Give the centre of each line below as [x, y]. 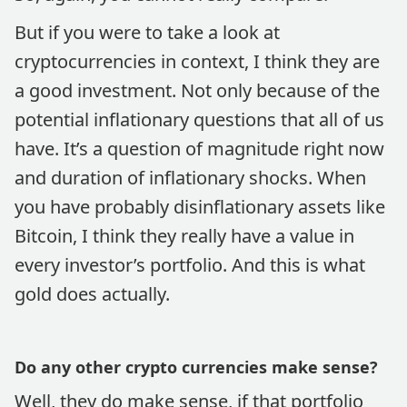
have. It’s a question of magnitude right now [199, 149]
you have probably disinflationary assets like [200, 207]
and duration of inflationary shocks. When [190, 178]
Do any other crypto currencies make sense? [196, 367]
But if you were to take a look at [147, 32]
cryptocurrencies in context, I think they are [197, 61]
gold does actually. [92, 294]
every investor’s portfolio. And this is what [190, 265]
